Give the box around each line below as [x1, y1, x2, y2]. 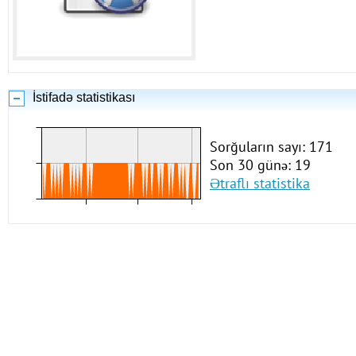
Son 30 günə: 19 [210, 156, 311, 174]
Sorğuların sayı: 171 [210, 137, 333, 156]
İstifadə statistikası [33, 91, 135, 104]
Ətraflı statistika [210, 174, 310, 192]
